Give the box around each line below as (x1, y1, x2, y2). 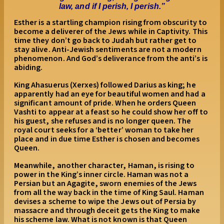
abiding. (14, 61, 43, 73)
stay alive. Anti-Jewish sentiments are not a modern (14, 43, 201, 55)
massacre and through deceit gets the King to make (14, 204, 200, 216)
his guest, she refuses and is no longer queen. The (14, 115, 191, 126)
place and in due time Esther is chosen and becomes (14, 133, 200, 144)
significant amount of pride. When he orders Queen (14, 97, 196, 108)
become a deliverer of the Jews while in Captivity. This (14, 25, 207, 37)
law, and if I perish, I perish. (59, 2, 161, 11)
